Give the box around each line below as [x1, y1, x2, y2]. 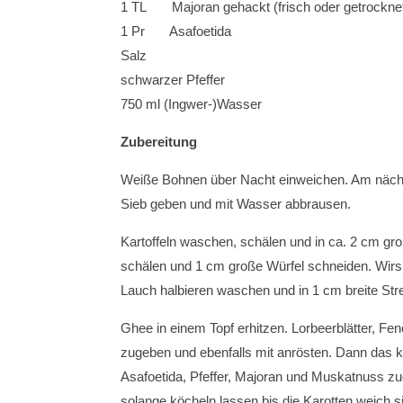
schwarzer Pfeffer [121, 72, 226, 87]
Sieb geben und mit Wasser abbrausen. [121, 196, 352, 211]
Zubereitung [121, 134, 198, 149]
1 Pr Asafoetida [121, 23, 232, 39]
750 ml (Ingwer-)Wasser [121, 96, 263, 112]
